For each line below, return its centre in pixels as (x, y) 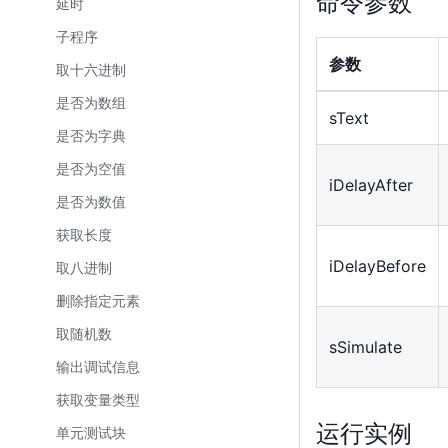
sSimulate (365, 346)
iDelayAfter (371, 184)
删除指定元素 (98, 300)
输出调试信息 (98, 366)
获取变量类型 (98, 399)
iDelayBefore (377, 265)
